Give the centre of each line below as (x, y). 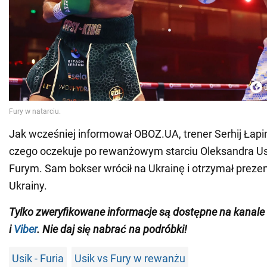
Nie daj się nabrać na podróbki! (115, 229)
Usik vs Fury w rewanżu (130, 259)
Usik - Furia (38, 259)
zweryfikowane (70, 212)
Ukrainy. (28, 186)
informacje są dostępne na (169, 212)
